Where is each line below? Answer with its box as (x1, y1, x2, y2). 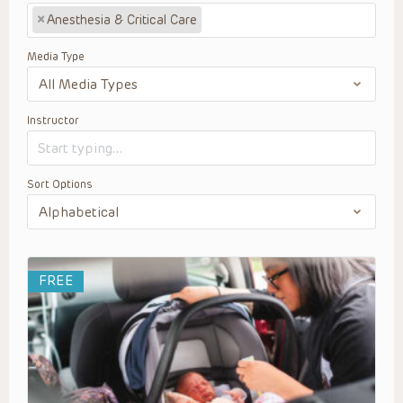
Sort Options (27, 178, 93, 191)
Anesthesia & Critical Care (47, 12, 197, 28)
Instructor (27, 114, 79, 127)
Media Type (27, 50, 85, 63)
